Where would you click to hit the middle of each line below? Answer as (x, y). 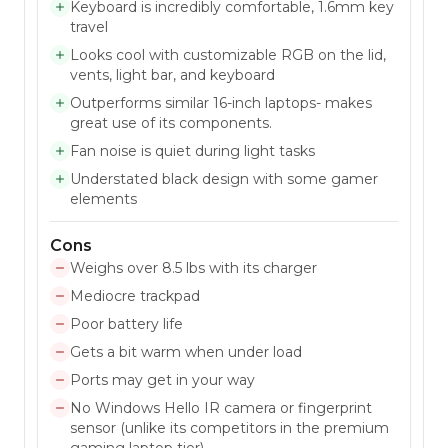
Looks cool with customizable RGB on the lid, (228, 54)
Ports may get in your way (162, 379)
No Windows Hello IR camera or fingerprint (221, 407)
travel (89, 26)
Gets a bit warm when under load (186, 351)
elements (103, 198)
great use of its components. (171, 122)
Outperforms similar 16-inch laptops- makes (221, 102)
